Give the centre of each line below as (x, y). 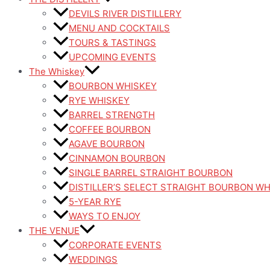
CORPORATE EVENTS (115, 245)
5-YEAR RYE (95, 202)
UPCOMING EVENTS (112, 57)
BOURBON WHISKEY (113, 86)
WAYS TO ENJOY (105, 216)
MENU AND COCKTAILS (119, 28)
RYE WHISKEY (99, 100)
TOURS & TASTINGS (112, 42)
